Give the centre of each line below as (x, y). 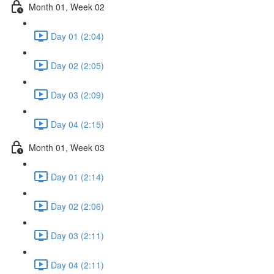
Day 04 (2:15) (77, 124)
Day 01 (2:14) (77, 176)
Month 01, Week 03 (67, 147)
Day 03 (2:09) (77, 94)
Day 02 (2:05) (77, 65)
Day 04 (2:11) (77, 265)
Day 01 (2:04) (77, 36)
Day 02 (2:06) (77, 206)
